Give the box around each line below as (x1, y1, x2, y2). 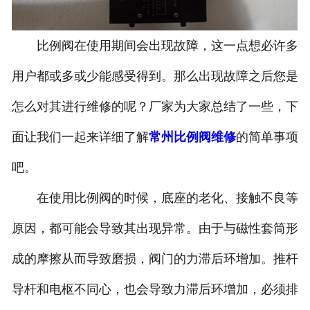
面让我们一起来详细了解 (11, 130, 149, 145)
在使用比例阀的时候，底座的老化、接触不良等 (11, 191, 298, 206)
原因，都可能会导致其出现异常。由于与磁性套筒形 (11, 221, 298, 236)
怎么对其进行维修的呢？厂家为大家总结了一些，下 (11, 100, 298, 114)
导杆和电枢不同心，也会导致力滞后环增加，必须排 (11, 282, 298, 297)
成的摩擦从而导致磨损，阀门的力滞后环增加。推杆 (11, 252, 298, 266)
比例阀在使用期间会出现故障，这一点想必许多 (11, 39, 298, 53)
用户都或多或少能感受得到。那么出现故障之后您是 (11, 69, 298, 84)
